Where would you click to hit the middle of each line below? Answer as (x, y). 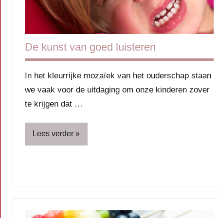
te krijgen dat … (54, 104)
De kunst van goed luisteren (90, 47)
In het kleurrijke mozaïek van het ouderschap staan (118, 75)
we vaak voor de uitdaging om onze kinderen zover (117, 90)
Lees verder (53, 134)
